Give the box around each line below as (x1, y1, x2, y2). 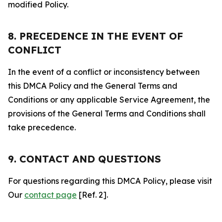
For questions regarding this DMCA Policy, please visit (8, 176, 212, 186)
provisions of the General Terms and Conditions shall (8, 109, 206, 118)
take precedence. (8, 122, 76, 132)
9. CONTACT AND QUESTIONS (8, 153, 161, 165)
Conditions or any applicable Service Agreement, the (8, 95, 210, 105)
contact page (24, 190, 77, 200)
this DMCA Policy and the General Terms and (8, 81, 177, 91)
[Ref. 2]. (77, 190, 108, 200)
